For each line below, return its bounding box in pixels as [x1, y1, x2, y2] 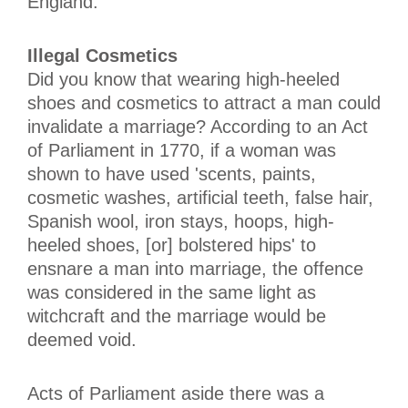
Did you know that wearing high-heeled [27, 68, 340, 89]
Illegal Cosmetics [27, 45, 178, 66]
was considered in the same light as [27, 281, 316, 302]
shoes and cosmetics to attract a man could [27, 92, 381, 113]
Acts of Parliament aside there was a [27, 382, 324, 403]
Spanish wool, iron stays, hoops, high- [27, 210, 334, 231]
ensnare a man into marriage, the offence [27, 258, 363, 279]
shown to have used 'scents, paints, [27, 163, 316, 184]
